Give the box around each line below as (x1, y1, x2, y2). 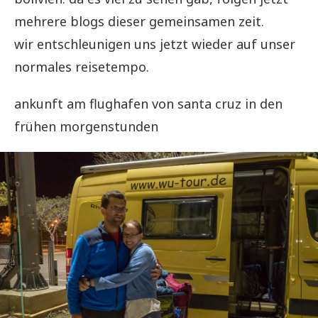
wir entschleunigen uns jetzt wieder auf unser (14, 35, 295, 53)
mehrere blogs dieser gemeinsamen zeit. (14, 12, 264, 30)
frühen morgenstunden (14, 117, 158, 135)
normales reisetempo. (14, 57, 149, 75)
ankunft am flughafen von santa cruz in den (14, 94, 283, 112)
